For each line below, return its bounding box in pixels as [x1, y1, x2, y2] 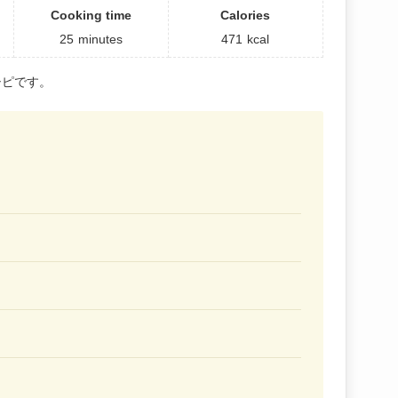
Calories [220, 7, 271, 22]
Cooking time [50, 7, 131, 22]
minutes [77, 31, 123, 46]
